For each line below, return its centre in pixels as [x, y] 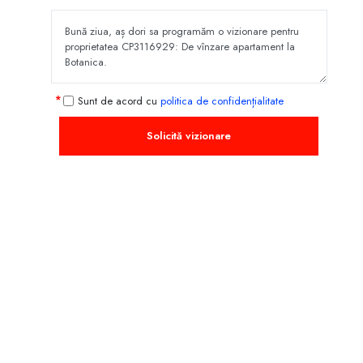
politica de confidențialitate [222, 101]
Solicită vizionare [189, 136]
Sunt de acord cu [119, 101]
